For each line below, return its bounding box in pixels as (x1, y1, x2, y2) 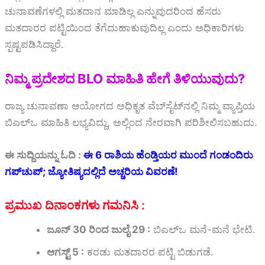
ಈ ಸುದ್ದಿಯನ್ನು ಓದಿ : (5, 149, 83, 161)
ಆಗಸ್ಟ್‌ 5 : (47, 245, 84, 258)
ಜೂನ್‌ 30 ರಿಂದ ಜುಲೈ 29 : (47, 223, 150, 235)
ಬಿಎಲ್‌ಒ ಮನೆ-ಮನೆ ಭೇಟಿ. (150, 223, 256, 235)
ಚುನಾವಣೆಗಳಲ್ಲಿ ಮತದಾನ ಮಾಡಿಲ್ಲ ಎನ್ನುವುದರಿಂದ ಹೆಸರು (5, 5, 221, 18)
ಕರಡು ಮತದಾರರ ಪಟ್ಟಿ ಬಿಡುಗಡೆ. (84, 245, 214, 258)
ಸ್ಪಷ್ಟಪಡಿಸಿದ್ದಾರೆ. (5, 38, 64, 51)
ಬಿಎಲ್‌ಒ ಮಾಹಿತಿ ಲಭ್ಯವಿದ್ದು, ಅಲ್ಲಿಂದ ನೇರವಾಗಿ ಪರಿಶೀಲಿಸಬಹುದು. (5, 117, 257, 129)
